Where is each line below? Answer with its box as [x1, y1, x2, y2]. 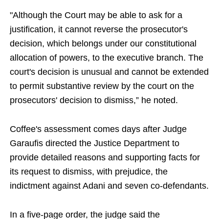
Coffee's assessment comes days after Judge [10, 124, 187, 134]
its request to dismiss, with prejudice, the [10, 167, 168, 177]
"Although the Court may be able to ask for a [10, 10, 182, 21]
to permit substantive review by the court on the [10, 81, 194, 91]
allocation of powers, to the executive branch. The [10, 53, 203, 63]
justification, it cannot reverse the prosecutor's [10, 24, 188, 35]
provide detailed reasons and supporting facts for [10, 153, 200, 163]
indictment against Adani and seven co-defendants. [10, 181, 209, 191]
